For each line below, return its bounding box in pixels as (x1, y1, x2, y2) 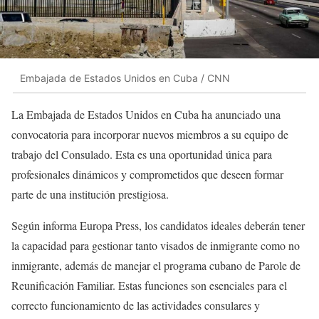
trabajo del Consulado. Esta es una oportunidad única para (11, 147, 272, 162)
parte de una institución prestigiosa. (11, 187, 169, 202)
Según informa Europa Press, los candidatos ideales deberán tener (11, 218, 305, 234)
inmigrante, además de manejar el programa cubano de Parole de (11, 258, 300, 273)
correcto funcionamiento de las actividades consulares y (11, 298, 260, 313)
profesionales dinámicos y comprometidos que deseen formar (11, 167, 283, 182)
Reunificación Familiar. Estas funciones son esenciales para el (11, 278, 287, 293)
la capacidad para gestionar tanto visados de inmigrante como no (11, 238, 300, 253)
